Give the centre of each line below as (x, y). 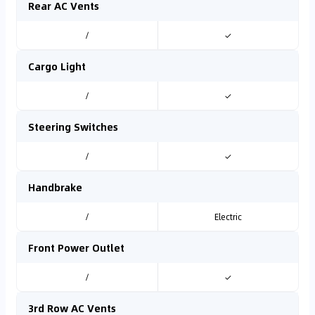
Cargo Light (57, 66)
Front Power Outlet (76, 247)
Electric (228, 217)
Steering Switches (73, 127)
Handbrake (55, 187)
